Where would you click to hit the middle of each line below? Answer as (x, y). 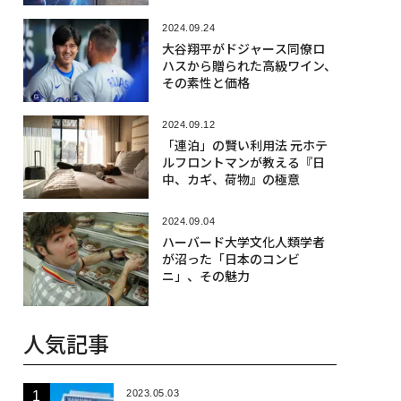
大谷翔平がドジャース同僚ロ (243, 48)
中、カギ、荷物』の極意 (230, 179)
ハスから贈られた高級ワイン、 (249, 65)
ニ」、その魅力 (205, 276)
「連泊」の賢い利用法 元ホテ (244, 145)
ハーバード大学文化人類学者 (243, 242)
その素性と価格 (205, 82)
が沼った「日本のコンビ (230, 259)
